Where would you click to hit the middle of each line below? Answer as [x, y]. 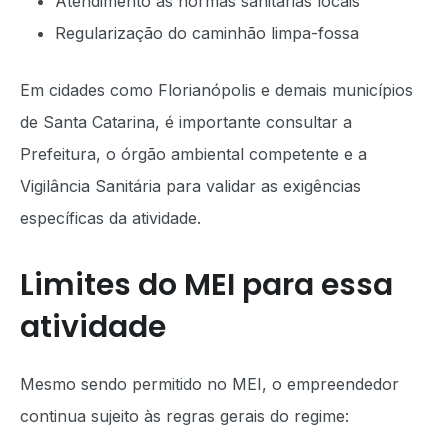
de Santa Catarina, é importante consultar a [186, 122]
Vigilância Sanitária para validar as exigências [190, 186]
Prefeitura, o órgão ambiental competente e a [193, 154]
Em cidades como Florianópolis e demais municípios [216, 90]
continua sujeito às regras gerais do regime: [184, 416]
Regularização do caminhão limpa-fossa [207, 33]
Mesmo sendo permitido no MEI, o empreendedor [209, 384]
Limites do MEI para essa [206, 285]
